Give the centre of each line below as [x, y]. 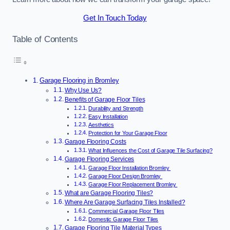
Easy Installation [108, 117]
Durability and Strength [116, 109]
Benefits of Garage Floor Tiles [105, 100]
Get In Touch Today [115, 18]
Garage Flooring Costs [95, 142]
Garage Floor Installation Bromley [130, 168]
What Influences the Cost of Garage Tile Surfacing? [150, 151]
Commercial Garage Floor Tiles [127, 211]
